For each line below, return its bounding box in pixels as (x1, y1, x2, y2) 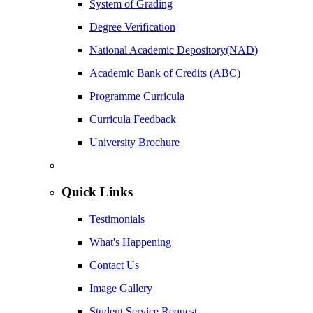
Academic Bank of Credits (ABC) (89, 66, 240, 79)
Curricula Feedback (89, 112, 176, 125)
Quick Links (61, 184, 133, 200)
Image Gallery (89, 282, 152, 295)
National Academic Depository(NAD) (89, 43, 258, 56)
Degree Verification (89, 20, 175, 33)
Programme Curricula (89, 89, 184, 102)
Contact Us (89, 259, 139, 272)
